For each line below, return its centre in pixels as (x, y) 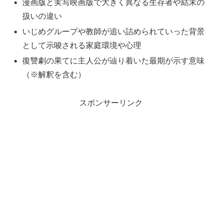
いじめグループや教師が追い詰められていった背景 (114, 31)
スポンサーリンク (111, 103)
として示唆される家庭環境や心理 (82, 45)
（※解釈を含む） (54, 74)
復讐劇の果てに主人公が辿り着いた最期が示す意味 (114, 60)
